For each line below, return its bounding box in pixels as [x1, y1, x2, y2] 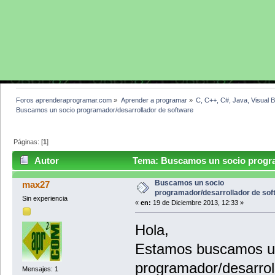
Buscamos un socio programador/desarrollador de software [16, 106, 194, 114]
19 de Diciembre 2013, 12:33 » [150, 199, 244, 207]
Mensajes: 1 [21, 265, 58, 273]
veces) [18, 174, 45, 185]
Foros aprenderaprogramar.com [16, 96, 112, 104]
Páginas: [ [14, 137, 44, 145]
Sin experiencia [21, 195, 68, 203]
